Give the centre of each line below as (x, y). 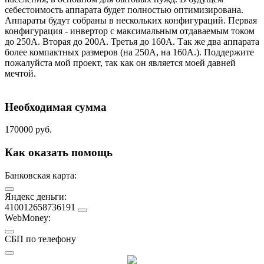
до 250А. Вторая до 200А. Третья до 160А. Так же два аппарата (132, 41)
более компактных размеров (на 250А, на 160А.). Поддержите (129, 52)
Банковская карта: (41, 175)
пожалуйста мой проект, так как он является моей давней (120, 62)
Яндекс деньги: (36, 196)
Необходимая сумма (56, 107)
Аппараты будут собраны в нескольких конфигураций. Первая (131, 20)
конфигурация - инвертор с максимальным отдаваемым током (130, 31)
